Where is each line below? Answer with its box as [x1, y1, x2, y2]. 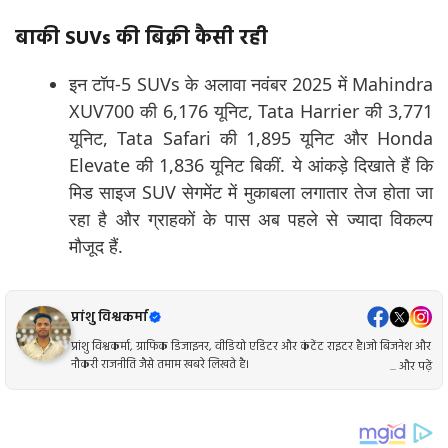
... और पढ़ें [390, 356, 432, 377]
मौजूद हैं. [69, 234, 123, 259]
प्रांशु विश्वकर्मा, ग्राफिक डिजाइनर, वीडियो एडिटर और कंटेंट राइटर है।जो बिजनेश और [71, 336, 431, 357]
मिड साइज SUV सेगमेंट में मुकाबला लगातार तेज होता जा [69, 180, 433, 205]
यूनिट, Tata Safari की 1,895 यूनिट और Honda [69, 126, 433, 151]
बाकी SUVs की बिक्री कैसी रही [15, 23, 268, 56]
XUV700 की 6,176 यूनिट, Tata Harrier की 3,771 [69, 99, 433, 124]
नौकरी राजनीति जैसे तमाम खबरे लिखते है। [71, 354, 249, 375]
